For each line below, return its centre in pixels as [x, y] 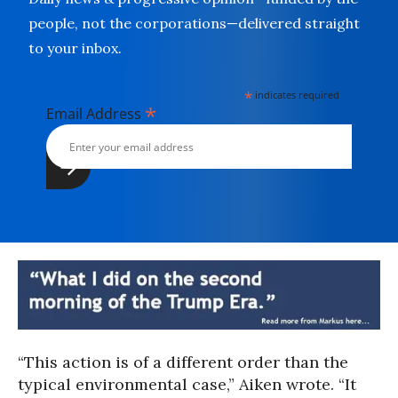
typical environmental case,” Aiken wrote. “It [187, 385]
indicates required [296, 95]
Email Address [96, 114]
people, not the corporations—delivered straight [194, 23]
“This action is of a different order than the [183, 362]
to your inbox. [75, 48]
